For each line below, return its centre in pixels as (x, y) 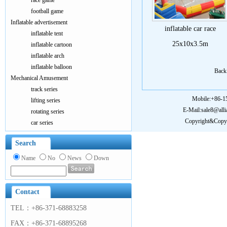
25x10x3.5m (190, 44)
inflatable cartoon (51, 45)
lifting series (46, 100)
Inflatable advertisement (39, 22)
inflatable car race (190, 29)
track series (44, 89)
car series (42, 123)
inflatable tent (47, 33)
